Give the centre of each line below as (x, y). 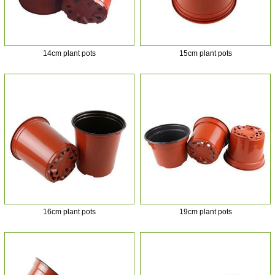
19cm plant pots (205, 212)
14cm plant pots (70, 54)
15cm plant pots (205, 54)
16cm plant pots (70, 212)
